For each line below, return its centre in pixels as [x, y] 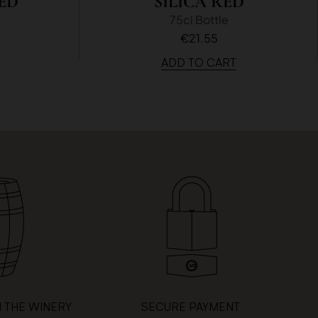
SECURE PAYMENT [191, 307]
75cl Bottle [199, 19]
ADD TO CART [199, 63]
